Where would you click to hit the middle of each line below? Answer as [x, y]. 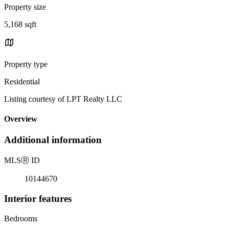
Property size [25, 7]
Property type [26, 64]
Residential [22, 81]
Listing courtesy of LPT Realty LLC [63, 99]
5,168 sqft [20, 24]
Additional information [53, 140]
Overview [21, 119]
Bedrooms [21, 218]
